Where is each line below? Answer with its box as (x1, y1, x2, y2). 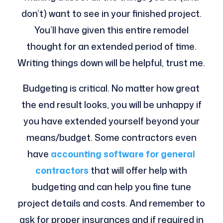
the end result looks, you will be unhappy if (21, 98, 202, 111)
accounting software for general (51, 147, 196, 160)
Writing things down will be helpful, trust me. (17, 56, 206, 69)
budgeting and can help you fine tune (31, 180, 191, 193)
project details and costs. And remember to (17, 196, 205, 210)
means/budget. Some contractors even (26, 130, 197, 144)
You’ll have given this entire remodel (34, 23, 189, 36)
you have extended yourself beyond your (23, 114, 200, 127)
